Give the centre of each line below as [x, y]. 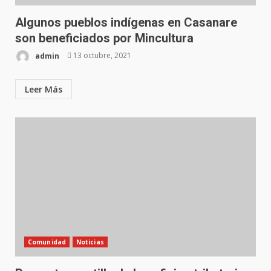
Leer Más [44, 89]
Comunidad [47, 242]
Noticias [90, 242]
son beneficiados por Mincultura [104, 38]
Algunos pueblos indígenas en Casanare [126, 22]
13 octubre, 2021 [101, 56]
